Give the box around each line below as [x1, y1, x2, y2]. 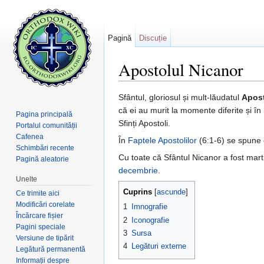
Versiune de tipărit [16, 233, 74, 242]
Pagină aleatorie [16, 154, 70, 163]
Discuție [139, 34, 167, 42]
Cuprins [123, 187, 152, 197]
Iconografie [131, 215, 169, 225]
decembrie [118, 166, 158, 176]
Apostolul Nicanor [118, 58, 243, 81]
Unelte [16, 174, 38, 183]
